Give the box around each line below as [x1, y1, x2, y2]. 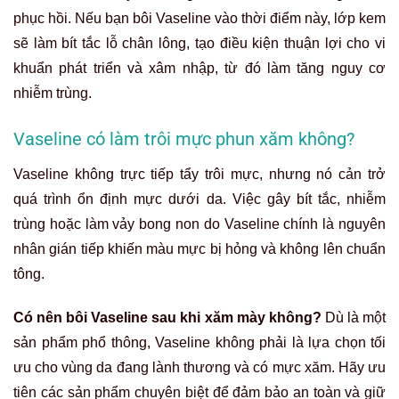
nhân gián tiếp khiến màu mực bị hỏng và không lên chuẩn [13, 241, 386, 257]
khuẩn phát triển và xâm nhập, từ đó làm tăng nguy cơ [13, 61, 386, 77]
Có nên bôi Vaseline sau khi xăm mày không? [13, 310, 322, 326]
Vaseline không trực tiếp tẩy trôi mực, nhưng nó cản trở [13, 167, 386, 183]
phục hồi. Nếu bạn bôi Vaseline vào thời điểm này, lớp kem [13, 11, 386, 27]
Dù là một [321, 310, 387, 326]
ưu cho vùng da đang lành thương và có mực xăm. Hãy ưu [13, 360, 386, 376]
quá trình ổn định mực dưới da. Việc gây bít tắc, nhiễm [13, 191, 386, 208]
